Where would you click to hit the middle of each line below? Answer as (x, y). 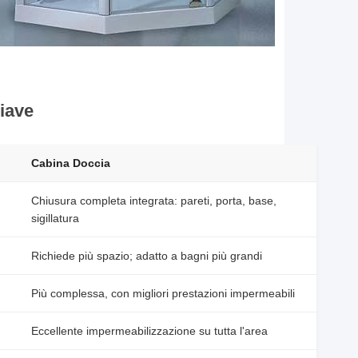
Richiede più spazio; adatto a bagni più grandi (147, 256)
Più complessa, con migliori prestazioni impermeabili (163, 293)
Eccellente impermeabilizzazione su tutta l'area (149, 331)
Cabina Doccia (71, 163)
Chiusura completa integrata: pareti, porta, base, (154, 201)
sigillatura (55, 218)
